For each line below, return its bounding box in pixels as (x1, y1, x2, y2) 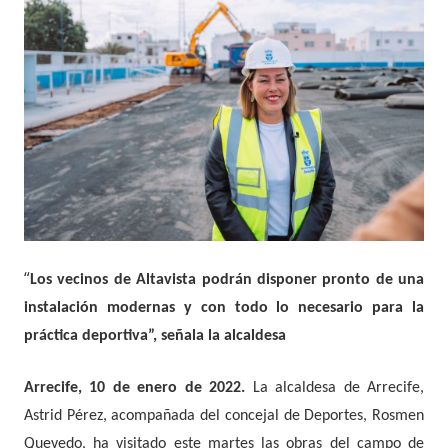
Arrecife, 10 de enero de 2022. (24, 380, 253, 397)
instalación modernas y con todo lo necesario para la (24, 300, 424, 317)
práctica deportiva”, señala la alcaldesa (24, 328, 286, 345)
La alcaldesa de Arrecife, (252, 380, 425, 397)
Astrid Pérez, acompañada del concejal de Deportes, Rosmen (24, 408, 424, 425)
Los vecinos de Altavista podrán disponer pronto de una (30, 272, 424, 289)
